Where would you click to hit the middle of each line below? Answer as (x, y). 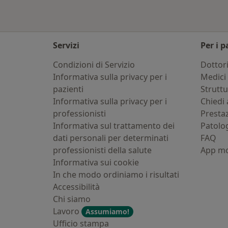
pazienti (68, 89)
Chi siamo (72, 199)
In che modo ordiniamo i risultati (116, 175)
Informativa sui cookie (96, 162)
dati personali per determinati (111, 138)
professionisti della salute (102, 150)
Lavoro (67, 211)
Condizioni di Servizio (94, 65)
